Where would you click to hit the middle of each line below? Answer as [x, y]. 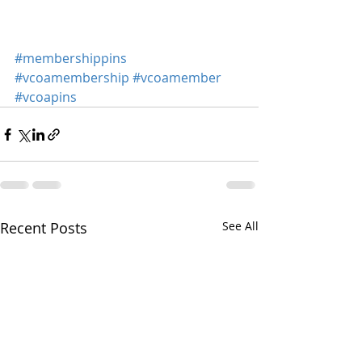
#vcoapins [46, 97]
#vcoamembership [72, 78]
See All [240, 226]
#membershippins [71, 59]
